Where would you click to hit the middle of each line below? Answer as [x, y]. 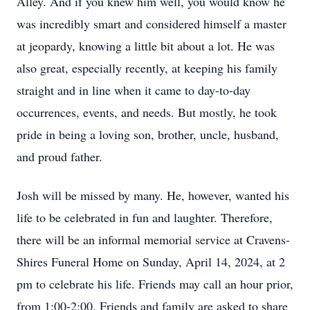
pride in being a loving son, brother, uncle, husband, [148, 134]
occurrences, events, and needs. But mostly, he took [147, 112]
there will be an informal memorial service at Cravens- [153, 239]
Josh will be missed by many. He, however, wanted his [153, 195]
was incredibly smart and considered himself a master [152, 24]
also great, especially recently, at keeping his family [147, 68]
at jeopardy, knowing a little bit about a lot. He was [146, 46]
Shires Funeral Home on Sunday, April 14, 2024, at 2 [151, 262]
